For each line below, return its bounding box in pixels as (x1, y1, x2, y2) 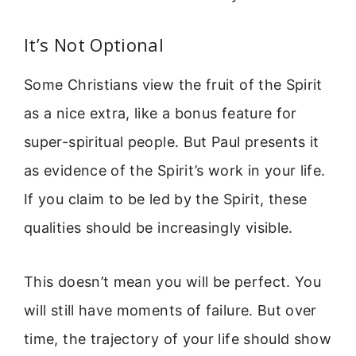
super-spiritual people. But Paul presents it (24, 133, 319, 151)
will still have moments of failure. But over (24, 302, 317, 319)
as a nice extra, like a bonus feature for (24, 105, 297, 122)
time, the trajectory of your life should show (24, 331, 332, 348)
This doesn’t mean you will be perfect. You (24, 273, 322, 291)
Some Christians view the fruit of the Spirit (24, 76, 323, 94)
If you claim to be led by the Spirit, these (24, 191, 308, 208)
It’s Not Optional (24, 33, 164, 57)
